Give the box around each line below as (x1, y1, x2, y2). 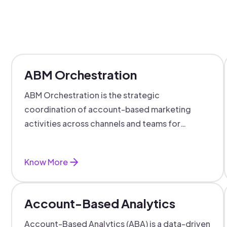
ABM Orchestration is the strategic (24, 90, 160, 100)
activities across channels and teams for (24, 118, 180, 129)
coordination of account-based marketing (24, 104, 191, 115)
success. (24, 146, 59, 157)
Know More (24, 157, 68, 167)
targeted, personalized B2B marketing (24, 132, 175, 143)
